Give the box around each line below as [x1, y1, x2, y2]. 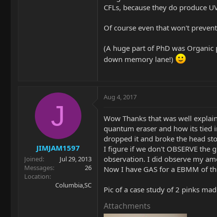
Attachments [104, 201, 151, 211]
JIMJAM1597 [36, 142, 80, 153]
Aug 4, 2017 [104, 93, 137, 101]
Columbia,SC [55, 180, 92, 189]
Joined [24, 154, 43, 163]
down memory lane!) [104, 54, 175, 64]
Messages [24, 163, 53, 172]
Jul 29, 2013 [60, 154, 92, 163]
